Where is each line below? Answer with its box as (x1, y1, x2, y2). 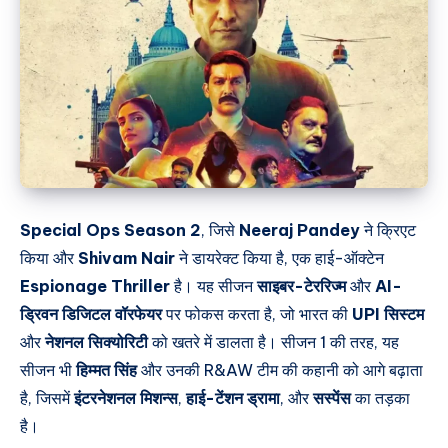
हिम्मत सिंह (76, 359, 137, 380)
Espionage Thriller (20, 275, 170, 296)
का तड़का (351, 387, 410, 408)
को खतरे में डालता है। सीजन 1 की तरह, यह (148, 331, 399, 352)
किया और (20, 247, 78, 268)
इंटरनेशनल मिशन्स (74, 387, 178, 408)
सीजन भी (20, 359, 76, 380)
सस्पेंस (313, 387, 351, 408)
